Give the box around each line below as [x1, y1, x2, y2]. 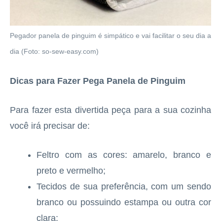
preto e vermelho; [37, 166, 106, 176]
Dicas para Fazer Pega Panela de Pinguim [10, 76, 185, 86]
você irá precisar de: [10, 121, 90, 131]
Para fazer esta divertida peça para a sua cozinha [10, 105, 211, 115]
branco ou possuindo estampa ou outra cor [37, 197, 211, 208]
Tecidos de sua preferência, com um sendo [37, 182, 211, 192]
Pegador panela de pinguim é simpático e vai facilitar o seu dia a [10, 32, 211, 40]
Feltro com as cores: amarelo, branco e [37, 150, 211, 160]
